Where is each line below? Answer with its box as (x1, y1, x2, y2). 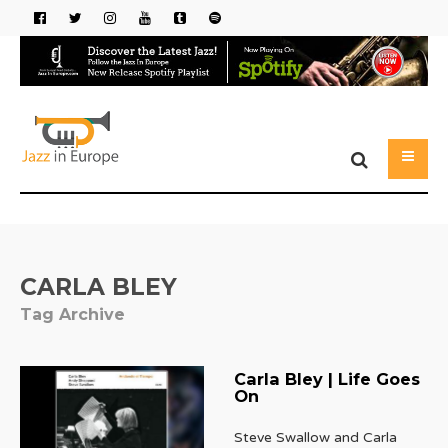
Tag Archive (20, 304, 125, 324)
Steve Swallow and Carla (233, 428, 397, 446)
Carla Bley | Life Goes (233, 368, 420, 389)
